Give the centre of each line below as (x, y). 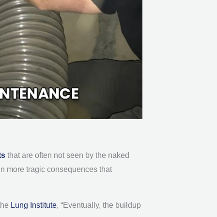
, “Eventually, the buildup (99, 205)
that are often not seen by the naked (68, 155)
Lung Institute (34, 205)
